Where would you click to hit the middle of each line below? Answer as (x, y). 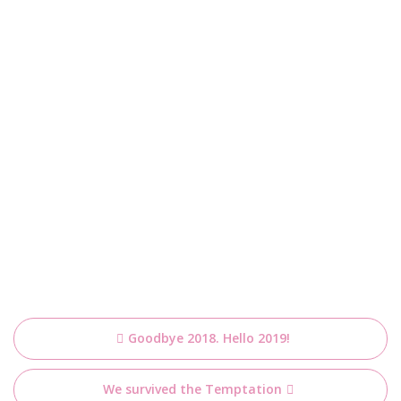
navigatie (70, 361)
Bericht (59, 332)
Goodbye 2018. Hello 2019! (209, 338)
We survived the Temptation (192, 389)
